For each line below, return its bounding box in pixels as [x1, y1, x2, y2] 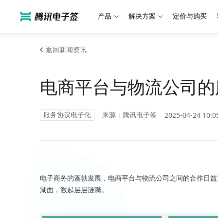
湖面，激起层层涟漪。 [40, 184, 108, 194]
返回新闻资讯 [46, 45, 87, 54]
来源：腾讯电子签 [102, 110, 157, 119]
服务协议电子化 [43, 110, 91, 119]
